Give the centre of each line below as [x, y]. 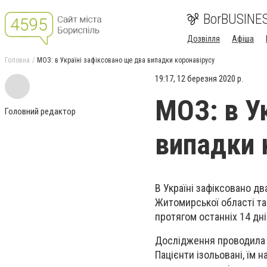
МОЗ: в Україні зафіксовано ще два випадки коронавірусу [126, 60]
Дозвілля [204, 39]
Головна [17, 60]
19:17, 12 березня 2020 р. [199, 79]
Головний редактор [40, 111]
